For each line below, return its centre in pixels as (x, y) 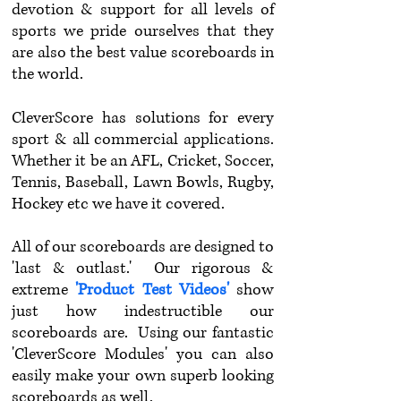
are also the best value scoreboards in (143, 53)
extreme (44, 290)
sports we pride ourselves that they (143, 31)
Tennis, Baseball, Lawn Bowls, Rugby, (143, 183)
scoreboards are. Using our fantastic (143, 333)
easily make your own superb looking (143, 376)
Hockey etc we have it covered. (118, 204)
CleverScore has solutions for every (143, 118)
